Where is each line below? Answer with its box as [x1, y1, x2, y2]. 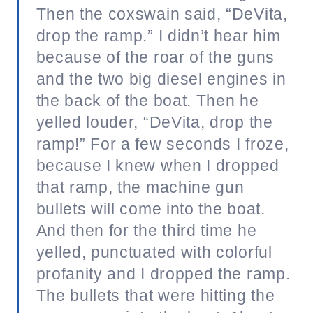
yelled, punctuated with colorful [36, 242, 272, 261]
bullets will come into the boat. [36, 199, 265, 218]
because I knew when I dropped [36, 156, 279, 175]
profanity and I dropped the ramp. [36, 264, 291, 283]
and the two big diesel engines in [36, 69, 286, 88]
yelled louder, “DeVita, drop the [36, 112, 273, 131]
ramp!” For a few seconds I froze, [36, 134, 289, 153]
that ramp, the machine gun [36, 177, 245, 196]
